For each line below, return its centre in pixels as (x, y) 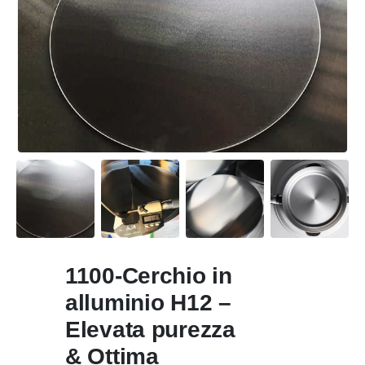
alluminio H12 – (148, 303)
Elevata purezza (150, 330)
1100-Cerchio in (149, 276)
